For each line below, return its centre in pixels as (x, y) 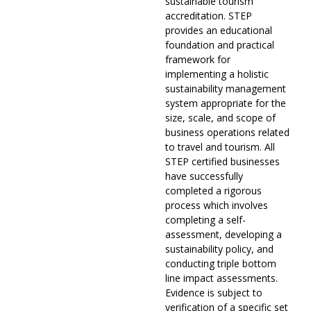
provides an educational (219, 31)
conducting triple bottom (221, 264)
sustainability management (226, 89)
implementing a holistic (217, 74)
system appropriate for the (226, 103)
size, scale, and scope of (220, 118)
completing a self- (205, 220)
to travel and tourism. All (220, 147)
